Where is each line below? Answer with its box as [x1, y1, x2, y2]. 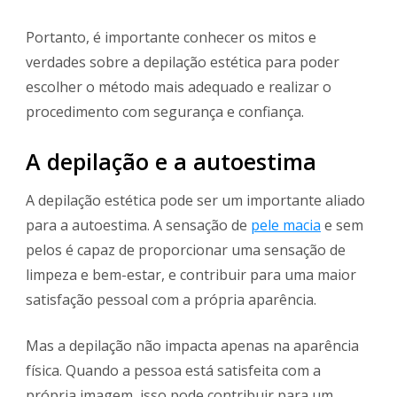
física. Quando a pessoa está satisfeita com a [26, 361, 321, 381]
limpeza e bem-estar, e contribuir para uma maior [26, 265, 356, 285]
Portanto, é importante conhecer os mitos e [26, 27, 316, 48]
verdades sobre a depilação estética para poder [26, 52, 339, 73]
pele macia [251, 215, 321, 236]
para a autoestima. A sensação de [26, 215, 251, 236]
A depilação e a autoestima [26, 146, 316, 177]
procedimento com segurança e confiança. [26, 102, 304, 122]
